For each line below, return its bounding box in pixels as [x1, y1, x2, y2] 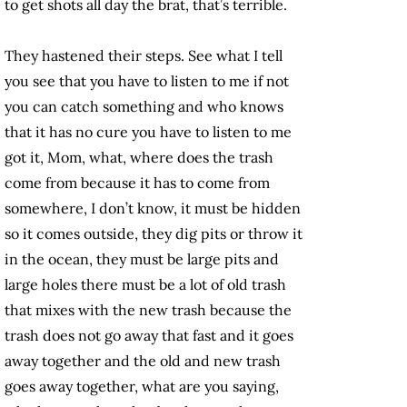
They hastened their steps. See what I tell [5, 46, 283, 65]
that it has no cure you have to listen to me [5, 123, 292, 142]
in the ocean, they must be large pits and [5, 250, 279, 269]
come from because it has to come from [5, 174, 270, 193]
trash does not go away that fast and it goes [5, 326, 293, 345]
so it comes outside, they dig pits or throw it [5, 224, 303, 243]
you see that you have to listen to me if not [5, 72, 289, 91]
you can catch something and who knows [5, 97, 283, 116]
